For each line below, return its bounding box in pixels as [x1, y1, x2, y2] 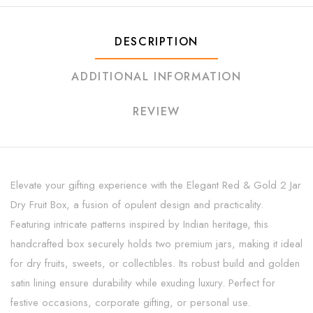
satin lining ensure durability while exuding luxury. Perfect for [10, 275, 275, 291]
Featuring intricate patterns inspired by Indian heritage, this [10, 216, 268, 232]
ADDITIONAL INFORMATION [71, 68, 242, 85]
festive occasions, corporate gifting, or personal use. [10, 294, 250, 310]
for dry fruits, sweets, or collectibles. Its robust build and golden [10, 255, 300, 271]
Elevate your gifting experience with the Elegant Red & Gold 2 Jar [10, 177, 301, 193]
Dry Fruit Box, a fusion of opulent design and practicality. [10, 196, 263, 212]
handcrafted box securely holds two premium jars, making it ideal [10, 235, 303, 252]
